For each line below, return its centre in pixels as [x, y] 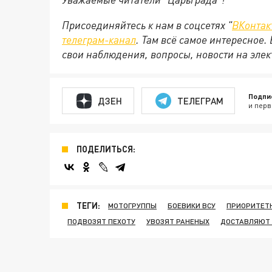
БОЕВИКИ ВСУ [192, 206]
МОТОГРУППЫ [132, 206]
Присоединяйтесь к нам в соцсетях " [147, 25]
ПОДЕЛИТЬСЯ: [106, 149]
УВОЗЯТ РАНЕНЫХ [178, 221]
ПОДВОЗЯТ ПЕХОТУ [101, 221]
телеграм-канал [99, 39]
